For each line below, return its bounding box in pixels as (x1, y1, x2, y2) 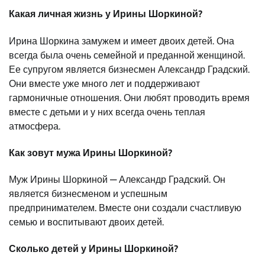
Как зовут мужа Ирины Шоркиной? (9, 147, 172, 159)
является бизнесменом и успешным (9, 188, 167, 200)
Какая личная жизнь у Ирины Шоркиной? (9, 8, 202, 20)
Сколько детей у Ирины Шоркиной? (9, 243, 178, 255)
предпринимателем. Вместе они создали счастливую (9, 202, 241, 214)
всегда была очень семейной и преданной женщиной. (9, 49, 245, 61)
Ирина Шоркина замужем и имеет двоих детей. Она (9, 35, 234, 47)
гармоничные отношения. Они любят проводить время (9, 92, 250, 104)
